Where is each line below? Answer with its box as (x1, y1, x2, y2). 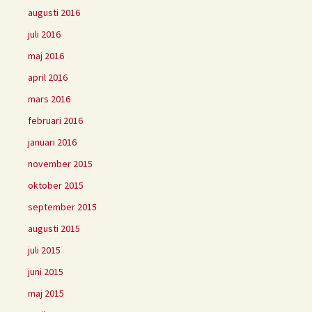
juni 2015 (28, 265, 63, 279)
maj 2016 (28, 49, 64, 63)
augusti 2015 (28, 222, 80, 235)
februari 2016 (28, 114, 83, 127)
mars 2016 (28, 93, 70, 106)
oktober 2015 (28, 179, 84, 192)
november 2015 (28, 157, 93, 171)
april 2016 (28, 71, 68, 84)
